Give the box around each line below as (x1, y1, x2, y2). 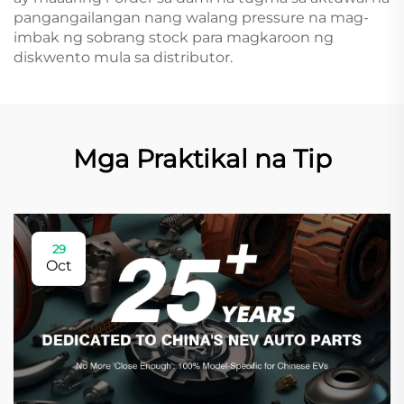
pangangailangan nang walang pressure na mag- (14, 9, 369, 26)
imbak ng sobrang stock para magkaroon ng (14, 29, 334, 46)
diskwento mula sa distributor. (14, 49, 233, 66)
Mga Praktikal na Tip (72, 143, 332, 174)
